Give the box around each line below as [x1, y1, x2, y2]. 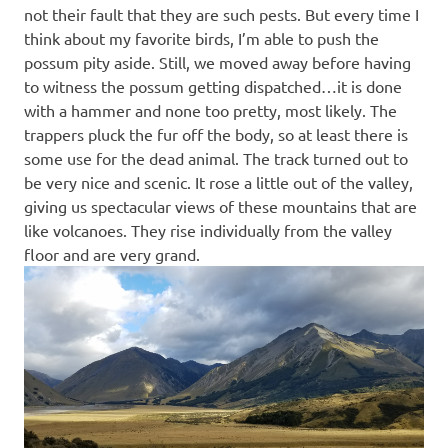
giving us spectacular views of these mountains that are [24, 195, 417, 216]
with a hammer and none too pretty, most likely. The [24, 99, 397, 120]
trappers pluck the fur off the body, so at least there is [24, 123, 408, 144]
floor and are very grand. [24, 243, 200, 264]
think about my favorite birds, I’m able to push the [24, 27, 379, 48]
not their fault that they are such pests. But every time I [24, 3, 419, 24]
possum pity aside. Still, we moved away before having [24, 51, 411, 72]
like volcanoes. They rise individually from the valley [24, 219, 392, 240]
